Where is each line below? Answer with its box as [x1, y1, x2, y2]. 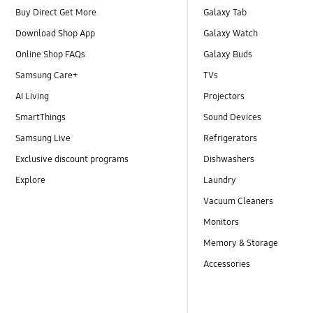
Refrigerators [203, 133, 258, 145]
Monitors [203, 217, 240, 228]
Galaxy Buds [203, 48, 253, 60]
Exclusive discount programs [15, 154, 129, 166]
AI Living [15, 90, 50, 102]
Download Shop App [15, 27, 96, 39]
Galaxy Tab [203, 6, 247, 18]
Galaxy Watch [203, 27, 259, 39]
